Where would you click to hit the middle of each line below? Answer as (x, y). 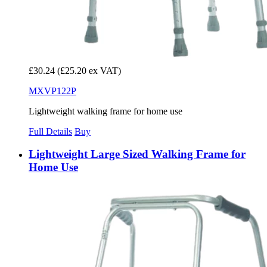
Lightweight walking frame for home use (105, 111)
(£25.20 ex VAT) (89, 70)
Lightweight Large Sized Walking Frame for (137, 154)
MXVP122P (52, 91)
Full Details (50, 131)
